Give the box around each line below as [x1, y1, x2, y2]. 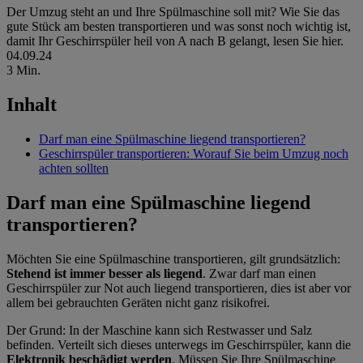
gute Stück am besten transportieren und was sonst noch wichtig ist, [6, 19, 351, 34]
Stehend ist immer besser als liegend [6, 267, 203, 281]
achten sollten [39, 161, 109, 176]
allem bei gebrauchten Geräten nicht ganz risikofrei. [6, 296, 270, 310]
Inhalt [6, 94, 57, 116]
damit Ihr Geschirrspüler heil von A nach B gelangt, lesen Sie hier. [6, 34, 344, 49]
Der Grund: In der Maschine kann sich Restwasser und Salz [6, 323, 312, 338]
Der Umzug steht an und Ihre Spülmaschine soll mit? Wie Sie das [6, 5, 340, 19]
